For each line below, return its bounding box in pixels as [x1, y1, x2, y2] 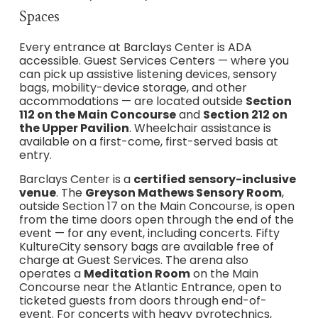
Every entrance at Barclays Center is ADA [18, 39, 252, 56]
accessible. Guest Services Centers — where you [18, 53, 289, 70]
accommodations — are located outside [18, 93, 246, 110]
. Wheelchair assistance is [128, 120, 271, 137]
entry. [18, 147, 52, 164]
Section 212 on [202, 106, 287, 124]
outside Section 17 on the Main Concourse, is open [18, 197, 295, 214]
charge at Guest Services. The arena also [18, 251, 248, 268]
